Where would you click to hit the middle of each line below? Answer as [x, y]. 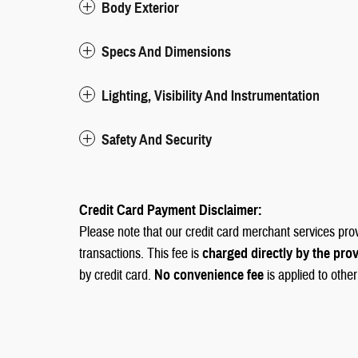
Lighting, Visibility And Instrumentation [211, 96]
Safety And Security [157, 140]
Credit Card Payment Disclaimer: [171, 210]
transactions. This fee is [141, 254]
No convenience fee [209, 275]
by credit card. [117, 275]
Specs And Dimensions [166, 52]
